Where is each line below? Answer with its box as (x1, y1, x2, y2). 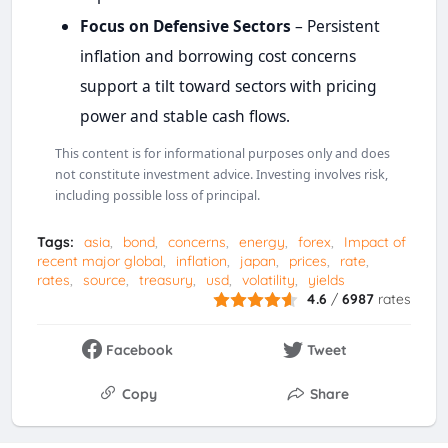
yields (307, 271, 345, 290)
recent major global (36, 252, 163, 271)
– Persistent (290, 14, 380, 37)
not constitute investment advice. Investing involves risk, (54, 166, 388, 184)
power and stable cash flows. (79, 104, 290, 127)
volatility (241, 271, 295, 290)
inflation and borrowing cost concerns (79, 44, 356, 67)
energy (238, 233, 285, 252)
